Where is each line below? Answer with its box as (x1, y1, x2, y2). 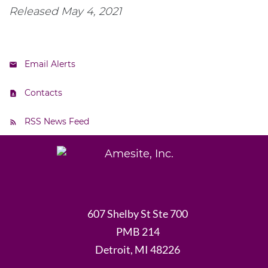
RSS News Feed (25, 116, 89, 127)
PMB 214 (115, 225, 160, 238)
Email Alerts (25, 59, 75, 69)
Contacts (25, 87, 62, 98)
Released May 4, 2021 (9, 5, 121, 18)
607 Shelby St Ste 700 (87, 207, 188, 220)
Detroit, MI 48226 (95, 243, 181, 256)
